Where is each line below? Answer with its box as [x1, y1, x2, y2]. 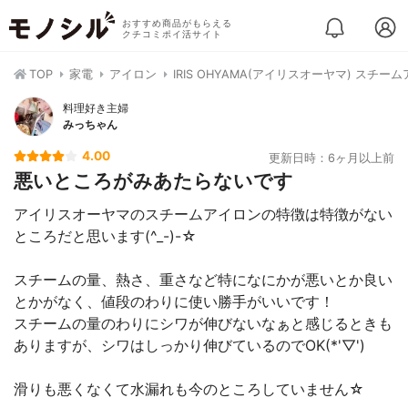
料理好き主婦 [63, 101, 128, 115]
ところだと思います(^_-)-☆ [14, 227, 197, 245]
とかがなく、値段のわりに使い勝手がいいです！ [14, 292, 334, 311]
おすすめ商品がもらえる [121, 18, 232, 28]
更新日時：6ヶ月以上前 [269, 151, 394, 165]
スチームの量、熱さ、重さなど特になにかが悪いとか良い [14, 270, 393, 289]
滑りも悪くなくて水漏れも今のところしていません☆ [14, 380, 364, 398]
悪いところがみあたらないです [14, 169, 293, 192]
